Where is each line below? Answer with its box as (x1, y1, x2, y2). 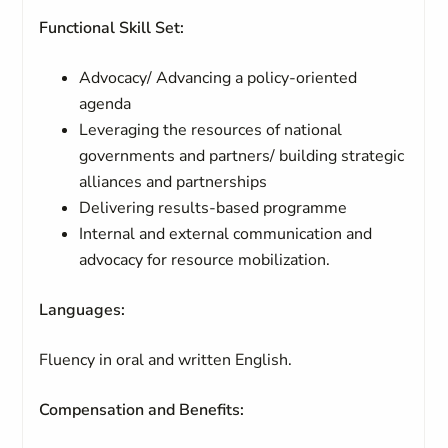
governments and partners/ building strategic (79, 145, 405, 167)
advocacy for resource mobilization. (79, 249, 331, 271)
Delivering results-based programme (79, 197, 348, 219)
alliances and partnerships (79, 171, 268, 193)
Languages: (39, 299, 130, 321)
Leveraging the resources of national (79, 119, 343, 141)
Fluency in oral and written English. (39, 349, 297, 371)
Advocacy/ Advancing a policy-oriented (79, 67, 358, 89)
